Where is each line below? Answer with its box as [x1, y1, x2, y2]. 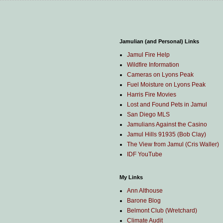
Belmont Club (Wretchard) [127, 207, 197, 214]
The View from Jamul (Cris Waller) [127, 141, 219, 148]
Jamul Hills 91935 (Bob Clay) [127, 131, 206, 138]
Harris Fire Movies [127, 91, 176, 98]
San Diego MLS [127, 111, 170, 118]
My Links [119, 174, 143, 180]
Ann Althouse [127, 187, 163, 194]
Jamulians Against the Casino [127, 121, 207, 128]
